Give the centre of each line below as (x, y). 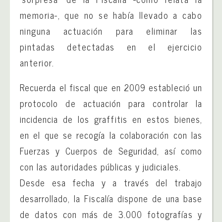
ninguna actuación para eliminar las (111, 30)
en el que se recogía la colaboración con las (111, 135)
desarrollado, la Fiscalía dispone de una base (111, 198)
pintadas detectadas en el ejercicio (111, 46)
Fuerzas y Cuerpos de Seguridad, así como (111, 150)
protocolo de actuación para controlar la (111, 103)
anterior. (37, 62)
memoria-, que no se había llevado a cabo (111, 15)
